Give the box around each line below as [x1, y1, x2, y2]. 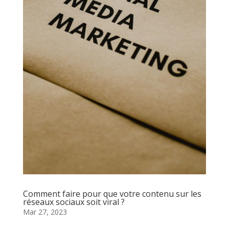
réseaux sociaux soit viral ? [22, 196, 125, 208]
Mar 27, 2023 [22, 207, 67, 217]
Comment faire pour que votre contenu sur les [22, 188, 201, 200]
